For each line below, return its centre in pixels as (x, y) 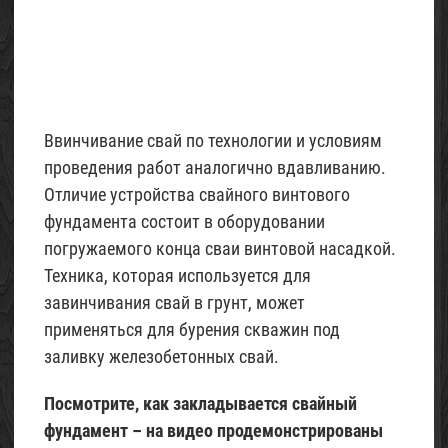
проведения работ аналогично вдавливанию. (215, 168)
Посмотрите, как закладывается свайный (200, 404)
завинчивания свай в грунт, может (174, 303)
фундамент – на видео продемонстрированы (213, 431)
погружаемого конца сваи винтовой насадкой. (220, 249)
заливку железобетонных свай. (161, 357)
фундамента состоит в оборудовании (184, 222)
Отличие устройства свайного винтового (197, 195)
